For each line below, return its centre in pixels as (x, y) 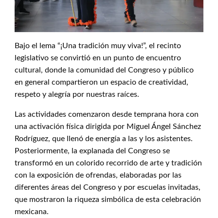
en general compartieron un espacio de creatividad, (101, 82)
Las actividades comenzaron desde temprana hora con (107, 114)
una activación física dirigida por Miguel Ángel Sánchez (108, 127)
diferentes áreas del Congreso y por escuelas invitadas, (108, 187)
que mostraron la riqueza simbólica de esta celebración (108, 200)
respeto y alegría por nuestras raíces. (77, 94)
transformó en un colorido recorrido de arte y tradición (108, 163)
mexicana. (32, 212)
